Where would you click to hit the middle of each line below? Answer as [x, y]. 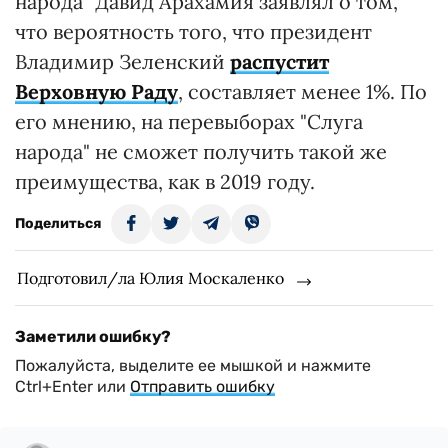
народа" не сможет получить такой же [201, 151]
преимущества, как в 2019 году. [165, 181]
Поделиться [58, 223]
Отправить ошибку [202, 386]
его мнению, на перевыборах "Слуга [189, 121]
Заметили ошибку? [93, 336]
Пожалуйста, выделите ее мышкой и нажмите [193, 365]
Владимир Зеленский [122, 61]
